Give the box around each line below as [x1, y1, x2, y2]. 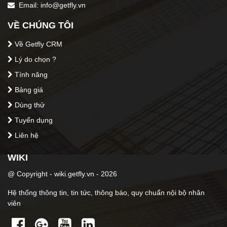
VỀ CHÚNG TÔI [8, 20, 73, 30]
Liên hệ [15, 131, 39, 139]
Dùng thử [15, 101, 45, 109]
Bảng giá [15, 86, 43, 94]
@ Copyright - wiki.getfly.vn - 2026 [8, 170, 117, 178]
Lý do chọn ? [15, 55, 56, 63]
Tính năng [15, 70, 48, 79]
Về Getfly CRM [15, 40, 62, 48]
